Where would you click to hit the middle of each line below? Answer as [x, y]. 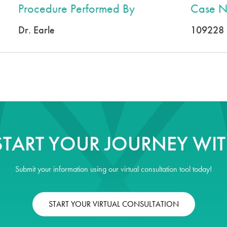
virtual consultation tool [156, 169]
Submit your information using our [68, 169]
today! [201, 169]
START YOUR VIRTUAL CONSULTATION [113, 204]
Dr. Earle [37, 30]
